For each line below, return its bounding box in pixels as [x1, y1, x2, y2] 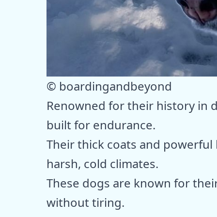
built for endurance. [46, 116, 155, 133]
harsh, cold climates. [46, 155, 158, 171]
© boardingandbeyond [46, 77, 172, 94]
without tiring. [46, 194, 124, 210]
